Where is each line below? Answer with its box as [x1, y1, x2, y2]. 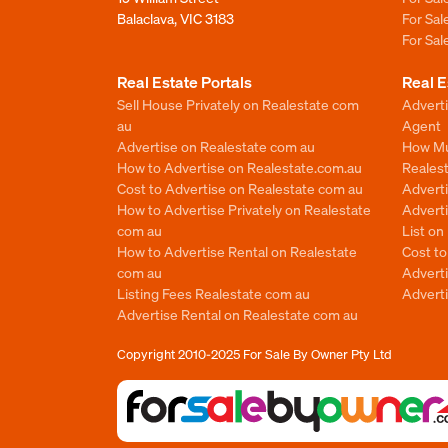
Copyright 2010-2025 [117, 346, 240, 362]
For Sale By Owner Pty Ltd [243, 346, 392, 362]
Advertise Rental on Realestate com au [117, 305, 358, 323]
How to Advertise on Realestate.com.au [117, 158, 362, 176]
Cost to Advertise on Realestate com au [117, 179, 363, 197]
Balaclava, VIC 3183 [117, 9, 234, 27]
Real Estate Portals [117, 71, 252, 92]
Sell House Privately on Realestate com [117, 95, 359, 113]
